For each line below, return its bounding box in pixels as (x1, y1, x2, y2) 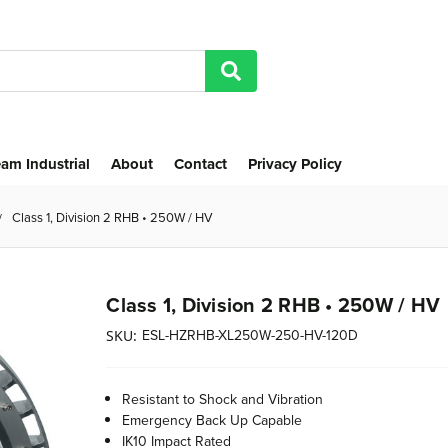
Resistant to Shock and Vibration (122, 388, 324, 409)
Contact (173, 152, 227, 175)
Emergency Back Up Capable (122, 409, 303, 430)
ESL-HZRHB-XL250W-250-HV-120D (142, 324, 359, 345)
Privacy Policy (247, 152, 342, 175)
